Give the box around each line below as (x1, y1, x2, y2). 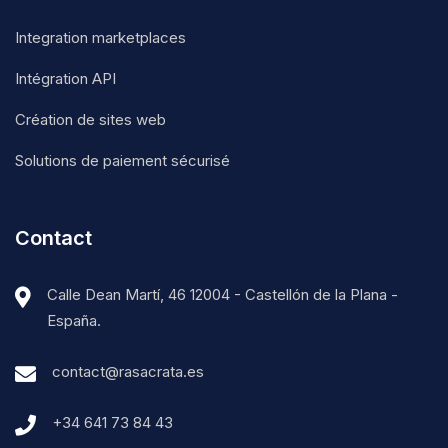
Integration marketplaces (15, 28, 186, 47)
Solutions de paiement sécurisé (15, 151, 230, 170)
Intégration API (15, 69, 116, 88)
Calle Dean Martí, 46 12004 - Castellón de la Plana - (47, 285, 398, 304)
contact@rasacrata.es (52, 362, 204, 381)
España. (47, 311, 101, 330)
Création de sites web (15, 110, 166, 129)
